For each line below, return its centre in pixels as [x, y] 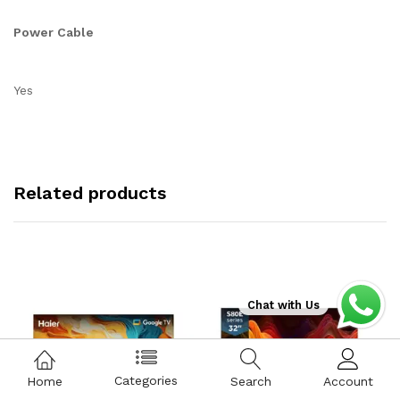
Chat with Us [283, 304]
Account [348, 381]
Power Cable [54, 32]
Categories [146, 381]
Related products [90, 193]
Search [250, 381]
